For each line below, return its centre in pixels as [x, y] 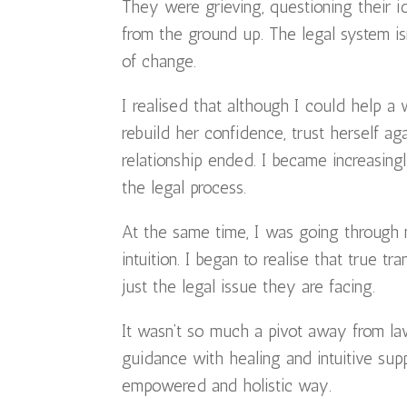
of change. [159, 62]
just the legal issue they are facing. [249, 287]
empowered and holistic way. [227, 386]
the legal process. [184, 188]
